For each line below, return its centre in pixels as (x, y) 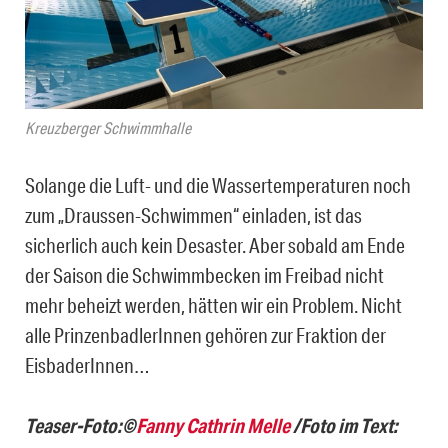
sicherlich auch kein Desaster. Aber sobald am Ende (215, 245)
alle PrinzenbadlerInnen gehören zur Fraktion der (205, 335)
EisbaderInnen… (87, 365)
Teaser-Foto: (73, 426)
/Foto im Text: (344, 426)
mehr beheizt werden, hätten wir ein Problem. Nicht (213, 305)
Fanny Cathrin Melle (213, 426)
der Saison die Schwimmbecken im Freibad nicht (204, 275)
